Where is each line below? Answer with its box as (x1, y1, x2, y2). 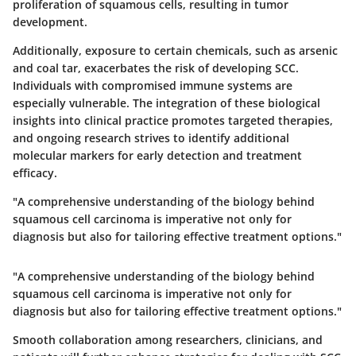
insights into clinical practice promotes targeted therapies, (13, 112, 333, 128)
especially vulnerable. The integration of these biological (13, 95, 320, 110)
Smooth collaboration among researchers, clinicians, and (13, 331, 323, 347)
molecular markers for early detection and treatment (13, 147, 302, 163)
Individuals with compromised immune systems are (13, 77, 292, 93)
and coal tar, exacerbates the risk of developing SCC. (13, 60, 299, 75)
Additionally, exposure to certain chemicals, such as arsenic (13, 42, 338, 58)
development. (13, 14, 87, 29)
